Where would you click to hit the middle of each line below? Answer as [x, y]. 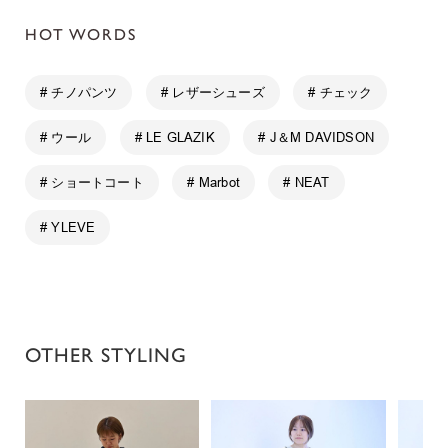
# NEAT [306, 182]
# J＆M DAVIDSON [316, 137]
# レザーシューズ [212, 92]
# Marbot [213, 182]
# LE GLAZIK [174, 137]
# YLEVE [68, 227]
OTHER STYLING [106, 355]
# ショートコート [92, 182]
